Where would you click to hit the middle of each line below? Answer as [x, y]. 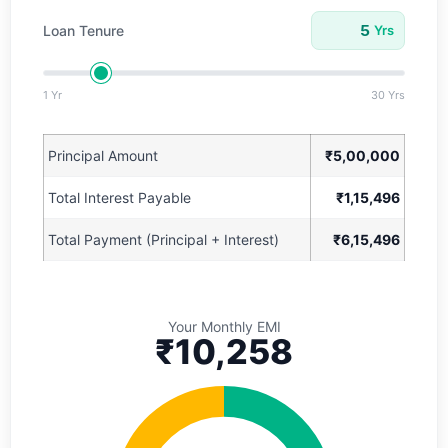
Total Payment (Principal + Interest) [163, 239]
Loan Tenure [83, 30]
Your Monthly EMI [224, 326]
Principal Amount [103, 155]
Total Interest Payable [119, 197]
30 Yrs [388, 95]
